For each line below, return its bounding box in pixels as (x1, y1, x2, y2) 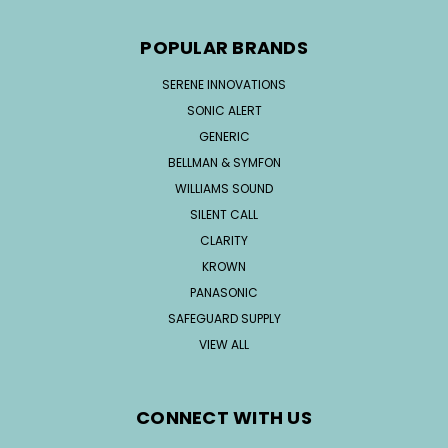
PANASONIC (190, 284, 258, 302)
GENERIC (198, 128, 250, 146)
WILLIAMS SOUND (175, 180, 273, 198)
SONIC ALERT (186, 102, 262, 120)
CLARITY (200, 232, 248, 250)
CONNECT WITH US (136, 405, 312, 431)
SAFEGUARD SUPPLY (167, 310, 281, 328)
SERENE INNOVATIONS (162, 76, 286, 94)
